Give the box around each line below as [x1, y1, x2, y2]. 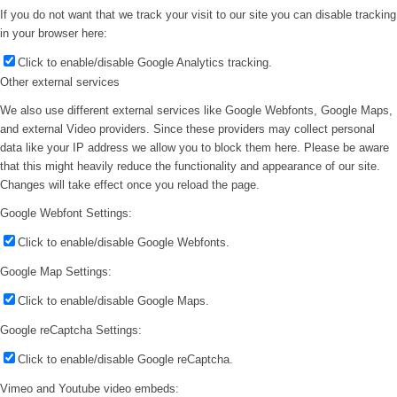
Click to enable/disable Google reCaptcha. [18, 353, 233, 367]
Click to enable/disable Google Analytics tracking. [18, 55, 272, 69]
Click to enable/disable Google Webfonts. [18, 235, 230, 249]
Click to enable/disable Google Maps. [18, 294, 209, 308]
